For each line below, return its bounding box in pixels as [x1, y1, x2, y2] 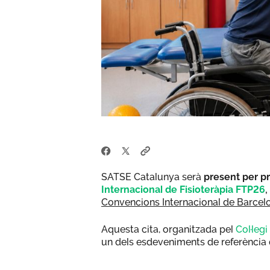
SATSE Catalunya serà [101, 171, 204, 183]
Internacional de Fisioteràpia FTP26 [101, 183, 265, 195]
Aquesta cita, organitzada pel [101, 223, 236, 235]
